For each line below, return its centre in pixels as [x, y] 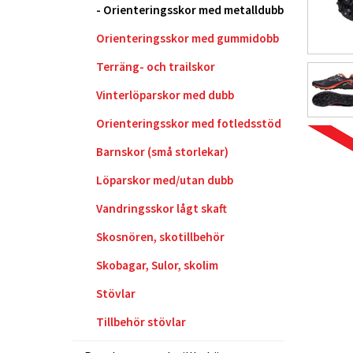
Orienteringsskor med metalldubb [193, 10]
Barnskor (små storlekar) [162, 152]
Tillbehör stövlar [141, 322]
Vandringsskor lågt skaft [162, 208]
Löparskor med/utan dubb [165, 180]
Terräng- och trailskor [156, 67]
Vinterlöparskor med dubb [165, 95]
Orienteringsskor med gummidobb [188, 38]
